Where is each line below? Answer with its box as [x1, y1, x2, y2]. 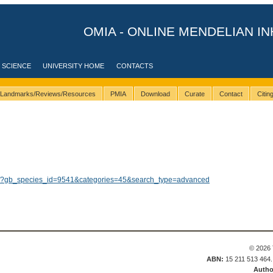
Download [140, 90, 170, 98]
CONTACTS [116, 62, 154, 69]
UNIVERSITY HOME [43, 62, 105, 69]
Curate [184, 90, 205, 98]
